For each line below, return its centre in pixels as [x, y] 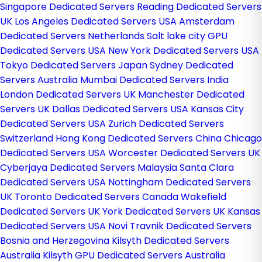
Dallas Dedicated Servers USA [120, 109]
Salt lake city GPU [187, 36]
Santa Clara [207, 168]
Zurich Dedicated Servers [166, 124]
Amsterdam [207, 21]
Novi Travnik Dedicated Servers [180, 226]
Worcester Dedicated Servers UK [184, 153]
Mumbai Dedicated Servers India [154, 80]
